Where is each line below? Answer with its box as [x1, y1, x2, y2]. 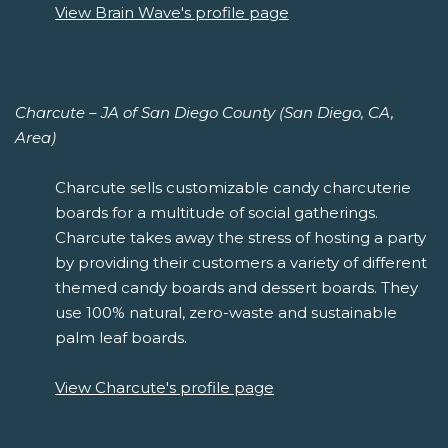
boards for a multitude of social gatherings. [55, 202, 378, 222]
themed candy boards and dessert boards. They [55, 277, 418, 297]
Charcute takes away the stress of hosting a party [55, 227, 426, 247]
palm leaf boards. [55, 327, 187, 347]
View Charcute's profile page [55, 377, 274, 397]
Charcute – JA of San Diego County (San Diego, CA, [15, 102, 394, 122]
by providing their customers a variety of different [55, 252, 427, 272]
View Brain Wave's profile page [55, 2, 289, 22]
